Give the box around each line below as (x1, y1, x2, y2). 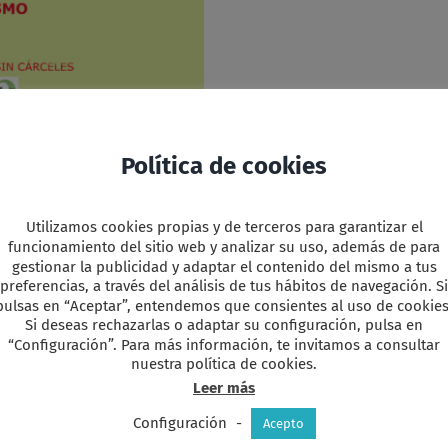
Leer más (193, 379, 255, 398)
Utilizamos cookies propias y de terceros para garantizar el (25, 218, 423, 237)
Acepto (262, 416, 304, 432)
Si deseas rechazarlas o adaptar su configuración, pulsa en (25, 316, 423, 335)
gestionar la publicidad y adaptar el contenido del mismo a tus (11, 257, 437, 276)
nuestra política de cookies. (131, 355, 317, 374)
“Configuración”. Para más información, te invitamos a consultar (8, 335, 440, 354)
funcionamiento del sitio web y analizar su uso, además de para (8, 238, 440, 256)
